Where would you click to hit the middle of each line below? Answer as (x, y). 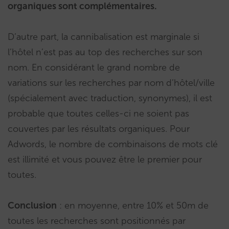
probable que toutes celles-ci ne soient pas (98, 114)
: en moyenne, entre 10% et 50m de (133, 206)
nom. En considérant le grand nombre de (94, 68)
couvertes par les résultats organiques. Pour (99, 129)
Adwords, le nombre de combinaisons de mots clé (113, 144)
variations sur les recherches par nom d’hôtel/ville (111, 83)
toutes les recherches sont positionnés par (97, 221)
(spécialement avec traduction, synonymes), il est (110, 98)
